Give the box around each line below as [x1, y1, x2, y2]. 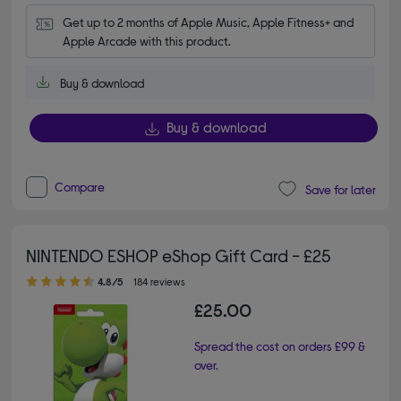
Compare [55, 179, 106, 195]
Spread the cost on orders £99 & [194, 338, 365, 354]
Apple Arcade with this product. [63, 33, 232, 49]
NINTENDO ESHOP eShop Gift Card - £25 [26, 244, 332, 267]
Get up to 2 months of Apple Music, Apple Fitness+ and [63, 14, 354, 30]
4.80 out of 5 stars [26, 265, 53, 281]
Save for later [304, 181, 376, 197]
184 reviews [133, 275, 186, 288]
